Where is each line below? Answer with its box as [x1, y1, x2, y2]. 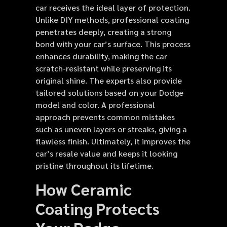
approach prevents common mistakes [35, 111, 175, 123]
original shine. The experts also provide [35, 75, 182, 86]
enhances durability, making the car [35, 51, 167, 62]
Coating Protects [35, 197, 160, 218]
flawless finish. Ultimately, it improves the [35, 136, 191, 147]
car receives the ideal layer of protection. [35, 2, 191, 13]
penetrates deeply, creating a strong [35, 26, 171, 37]
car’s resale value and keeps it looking [35, 148, 177, 159]
